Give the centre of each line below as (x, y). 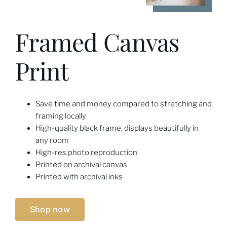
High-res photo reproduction (86, 153)
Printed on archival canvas (81, 165)
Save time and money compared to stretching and (123, 104)
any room (52, 141)
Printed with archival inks (79, 177)
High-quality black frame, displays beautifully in (117, 128)
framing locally (61, 116)
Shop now (50, 210)
